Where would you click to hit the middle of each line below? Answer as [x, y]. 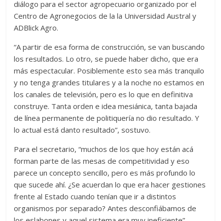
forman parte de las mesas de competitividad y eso [102, 161]
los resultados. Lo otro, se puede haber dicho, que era [106, 58]
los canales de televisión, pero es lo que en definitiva [104, 94]
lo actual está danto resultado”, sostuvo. [82, 129]
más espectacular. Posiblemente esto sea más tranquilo [109, 70]
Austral [179, 16]
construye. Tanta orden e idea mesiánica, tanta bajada [106, 106]
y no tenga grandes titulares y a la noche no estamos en [109, 82]
